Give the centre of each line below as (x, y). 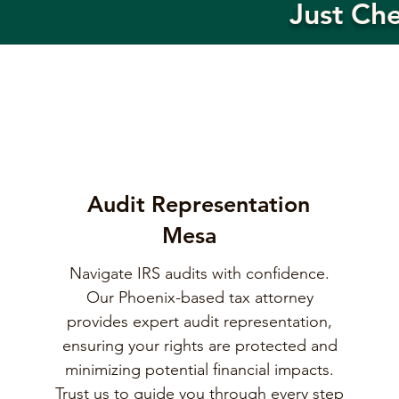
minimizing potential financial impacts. (200, 370)
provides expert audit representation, (200, 322)
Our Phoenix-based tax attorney (199, 297)
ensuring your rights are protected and (199, 346)
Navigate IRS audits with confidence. (200, 273)
